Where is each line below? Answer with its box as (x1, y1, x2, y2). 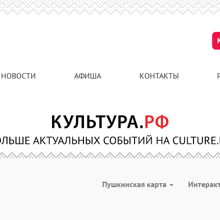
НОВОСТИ (1, 71, 36, 81)
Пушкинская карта (102, 179, 168, 189)
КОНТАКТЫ (139, 71, 179, 81)
